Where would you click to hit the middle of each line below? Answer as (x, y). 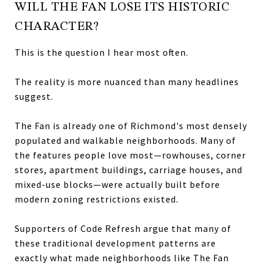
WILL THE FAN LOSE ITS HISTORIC (122, 7)
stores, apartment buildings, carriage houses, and (129, 170)
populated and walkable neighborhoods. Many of (125, 140)
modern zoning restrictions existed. (97, 199)
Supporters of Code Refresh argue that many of (123, 228)
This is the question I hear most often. (102, 52)
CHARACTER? (57, 27)
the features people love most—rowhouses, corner (130, 155)
